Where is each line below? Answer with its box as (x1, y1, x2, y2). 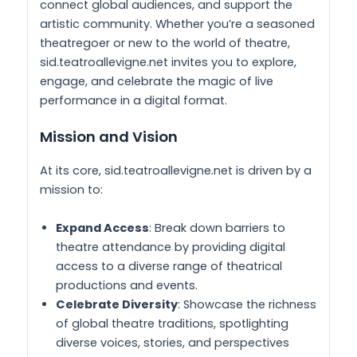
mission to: (40, 182, 103, 198)
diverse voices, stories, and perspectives (56, 334, 289, 351)
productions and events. (56, 277, 198, 293)
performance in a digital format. (40, 92, 227, 108)
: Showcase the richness (178, 296, 316, 312)
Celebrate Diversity (56, 296, 178, 312)
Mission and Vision (40, 127, 178, 147)
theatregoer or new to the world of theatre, (40, 34, 290, 51)
